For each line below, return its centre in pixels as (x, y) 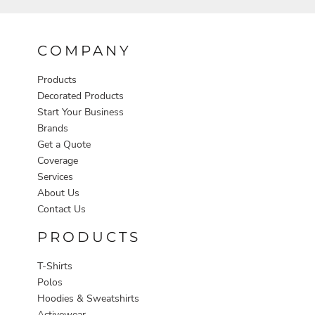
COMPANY (84, 50)
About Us (58, 193)
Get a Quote (64, 144)
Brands (53, 128)
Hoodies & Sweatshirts (88, 298)
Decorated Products (81, 96)
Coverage (58, 160)
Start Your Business (81, 112)
